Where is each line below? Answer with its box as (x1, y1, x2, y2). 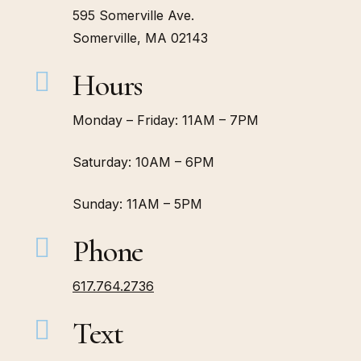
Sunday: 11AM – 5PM (72, 196, 202, 213)
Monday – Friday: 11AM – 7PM (72, 112, 259, 129)
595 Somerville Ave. (72, 7, 194, 24)
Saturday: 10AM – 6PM (72, 154, 214, 171)
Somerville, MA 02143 (72, 30, 208, 47)
